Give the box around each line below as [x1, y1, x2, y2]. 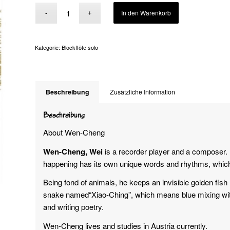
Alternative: [179, 3, 219, 13]
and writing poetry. [43, 201, 104, 213]
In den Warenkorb [121, 8, 171, 17]
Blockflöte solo [62, 43, 99, 51]
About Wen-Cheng [43, 126, 105, 138]
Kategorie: [35, 43, 62, 51]
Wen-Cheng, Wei [43, 145, 103, 157]
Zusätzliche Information [110, 87, 176, 97]
